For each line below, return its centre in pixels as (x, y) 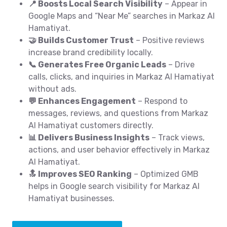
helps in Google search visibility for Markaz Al (114, 186)
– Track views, (177, 138)
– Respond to (162, 101)
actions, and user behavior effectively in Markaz (119, 150)
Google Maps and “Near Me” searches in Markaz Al (122, 16)
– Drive (180, 65)
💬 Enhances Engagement (82, 101)
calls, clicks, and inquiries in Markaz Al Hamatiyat (121, 77)
